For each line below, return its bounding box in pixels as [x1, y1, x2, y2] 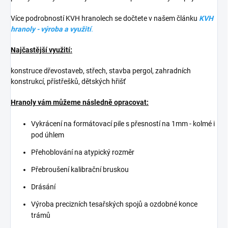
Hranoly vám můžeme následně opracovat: [11, 98, 149, 106]
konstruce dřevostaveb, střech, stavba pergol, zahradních [11, 66, 191, 75]
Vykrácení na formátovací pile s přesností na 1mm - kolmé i [31, 119, 215, 128]
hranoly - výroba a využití [11, 24, 91, 33]
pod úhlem [31, 130, 64, 139]
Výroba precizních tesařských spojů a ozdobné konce [31, 199, 197, 208]
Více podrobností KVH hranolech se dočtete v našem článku [11, 14, 199, 22]
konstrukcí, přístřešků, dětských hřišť [11, 77, 126, 85]
